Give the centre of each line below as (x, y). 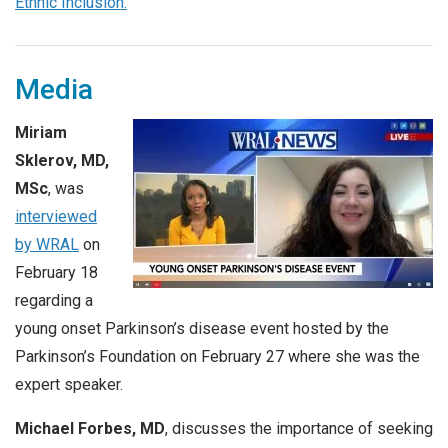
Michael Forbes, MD (90, 428)
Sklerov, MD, (62, 161)
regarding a (54, 301)
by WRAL (47, 245)
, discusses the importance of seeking (299, 428)
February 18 (56, 273)
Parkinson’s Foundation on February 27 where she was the (217, 357)
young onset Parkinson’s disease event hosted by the (202, 329)
